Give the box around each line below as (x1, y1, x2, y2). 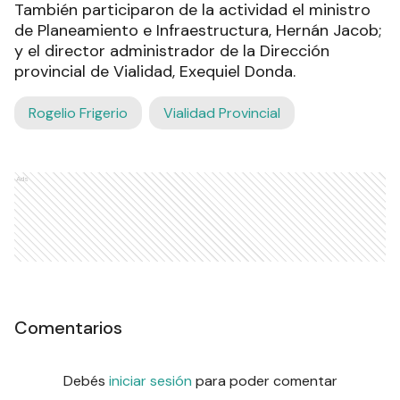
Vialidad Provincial (163, 103, 280, 122)
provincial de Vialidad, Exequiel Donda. (14, 60, 296, 82)
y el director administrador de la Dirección (14, 39, 329, 62)
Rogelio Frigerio (29, 103, 128, 122)
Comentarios (14, 315, 122, 339)
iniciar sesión (108, 371, 192, 390)
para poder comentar (195, 371, 337, 390)
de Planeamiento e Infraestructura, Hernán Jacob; (14, 19, 381, 41)
